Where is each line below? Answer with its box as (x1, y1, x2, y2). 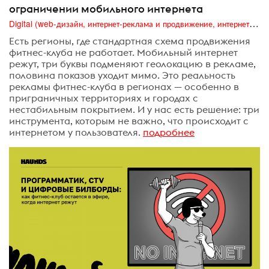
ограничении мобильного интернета (9, 2, 203, 16)
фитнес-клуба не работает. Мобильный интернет (9, 46, 238, 58)
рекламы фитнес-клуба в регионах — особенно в (9, 80, 239, 92)
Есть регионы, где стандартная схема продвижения (9, 34, 250, 47)
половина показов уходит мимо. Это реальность (9, 68, 235, 81)
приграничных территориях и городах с (9, 91, 198, 104)
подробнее (143, 125, 195, 138)
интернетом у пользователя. (9, 125, 141, 138)
